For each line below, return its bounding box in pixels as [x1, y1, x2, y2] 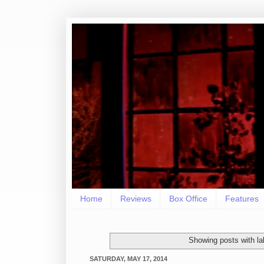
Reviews [120, 194, 151, 204]
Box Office [169, 194, 207, 204]
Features [225, 194, 259, 204]
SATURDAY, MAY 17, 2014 [90, 255, 167, 262]
